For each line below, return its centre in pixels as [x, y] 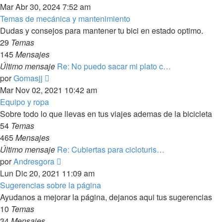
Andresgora [34, 161]
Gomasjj [28, 78]
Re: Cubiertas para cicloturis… [111, 149]
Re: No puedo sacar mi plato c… [114, 66]
